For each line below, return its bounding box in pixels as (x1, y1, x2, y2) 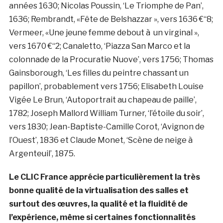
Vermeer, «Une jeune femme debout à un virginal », (8, 27, 199, 37)
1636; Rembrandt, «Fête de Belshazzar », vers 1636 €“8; (8, 14, 213, 24)
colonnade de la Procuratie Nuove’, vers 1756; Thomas (8, 54, 214, 64)
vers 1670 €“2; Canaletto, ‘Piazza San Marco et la (8, 41, 190, 51)
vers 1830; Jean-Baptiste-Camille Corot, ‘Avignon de (8, 121, 205, 131)
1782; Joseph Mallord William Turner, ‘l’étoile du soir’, (8, 108, 204, 118)
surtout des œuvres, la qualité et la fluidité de (8, 199, 188, 209)
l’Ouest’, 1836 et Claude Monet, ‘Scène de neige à (8, 135, 194, 145)
